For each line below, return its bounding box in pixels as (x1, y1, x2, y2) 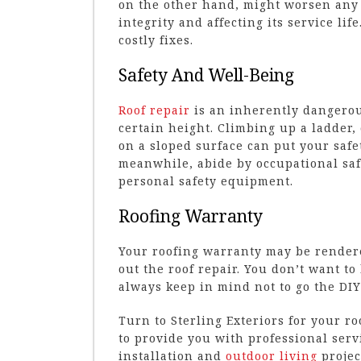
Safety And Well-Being (118, 63, 294, 86)
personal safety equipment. (118, 172, 293, 189)
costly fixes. (118, 31, 193, 48)
